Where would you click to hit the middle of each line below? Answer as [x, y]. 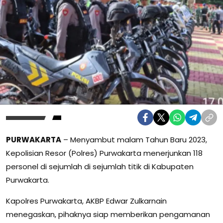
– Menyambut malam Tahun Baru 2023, [134, 140]
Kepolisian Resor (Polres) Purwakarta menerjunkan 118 [104, 153]
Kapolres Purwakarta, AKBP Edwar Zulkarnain [86, 201]
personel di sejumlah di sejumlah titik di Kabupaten [100, 167]
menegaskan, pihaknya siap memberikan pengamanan [108, 215]
